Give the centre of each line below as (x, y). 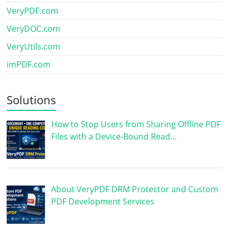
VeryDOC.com (34, 29)
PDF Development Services (103, 201)
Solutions (32, 100)
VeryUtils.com (34, 47)
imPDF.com (29, 64)
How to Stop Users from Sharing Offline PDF (136, 124)
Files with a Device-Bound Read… (114, 136)
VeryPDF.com (33, 11)
